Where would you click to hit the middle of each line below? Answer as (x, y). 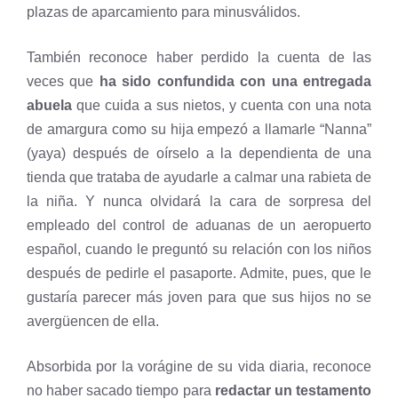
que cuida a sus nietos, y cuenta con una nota (222, 105)
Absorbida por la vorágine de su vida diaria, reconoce (199, 366)
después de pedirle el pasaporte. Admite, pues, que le (199, 273)
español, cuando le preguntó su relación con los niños (199, 249)
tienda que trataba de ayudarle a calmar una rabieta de (199, 177)
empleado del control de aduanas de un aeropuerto (199, 225)
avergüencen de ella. (93, 321)
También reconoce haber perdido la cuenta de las (199, 57)
